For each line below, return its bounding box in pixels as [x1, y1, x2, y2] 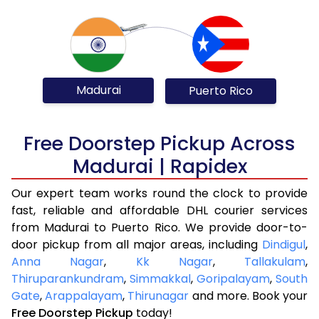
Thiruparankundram [11, 270, 124, 287]
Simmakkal [130, 270, 191, 287]
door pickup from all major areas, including [11, 236, 262, 253]
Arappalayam [45, 287, 123, 304]
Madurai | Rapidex [72, 152, 247, 179]
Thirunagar [127, 287, 189, 304]
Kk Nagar [135, 253, 213, 270]
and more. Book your [189, 287, 308, 304]
